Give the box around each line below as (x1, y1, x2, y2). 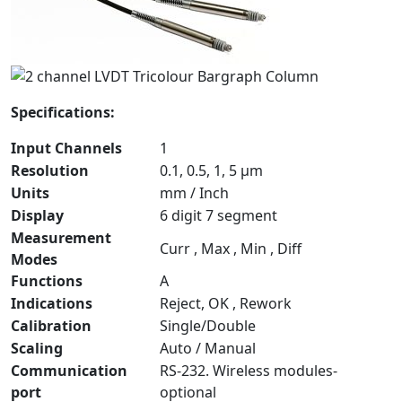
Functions (11, 270, 83, 291)
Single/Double (160, 315, 256, 336)
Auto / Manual (160, 337, 256, 358)
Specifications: (11, 101, 115, 122)
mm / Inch (160, 182, 229, 203)
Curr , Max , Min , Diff (160, 238, 301, 258)
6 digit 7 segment (160, 205, 277, 225)
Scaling (11, 337, 63, 358)
